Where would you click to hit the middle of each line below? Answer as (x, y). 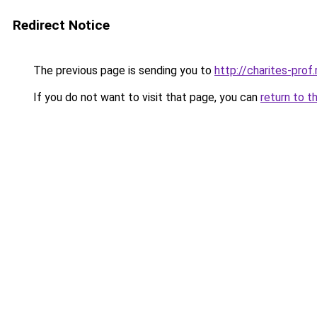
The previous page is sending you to (122, 70)
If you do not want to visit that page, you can (145, 97)
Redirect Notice (61, 25)
